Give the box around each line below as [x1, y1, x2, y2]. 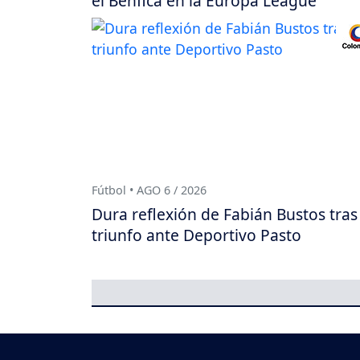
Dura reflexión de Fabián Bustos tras [92, 203, 358, 226]
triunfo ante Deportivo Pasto [92, 224, 301, 247]
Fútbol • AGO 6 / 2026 [92, 182, 207, 198]
